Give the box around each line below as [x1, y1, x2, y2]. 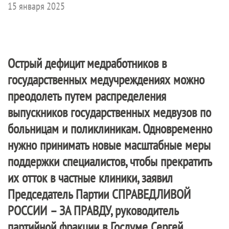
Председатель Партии [8, 186, 112, 202]
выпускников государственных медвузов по [8, 104, 211, 121]
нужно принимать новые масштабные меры [8, 136, 211, 153]
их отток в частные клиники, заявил [8, 169, 173, 186]
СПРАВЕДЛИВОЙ [112, 186, 191, 202]
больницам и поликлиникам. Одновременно [8, 120, 212, 137]
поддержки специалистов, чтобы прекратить [8, 153, 212, 170]
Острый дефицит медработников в [8, 55, 167, 72]
